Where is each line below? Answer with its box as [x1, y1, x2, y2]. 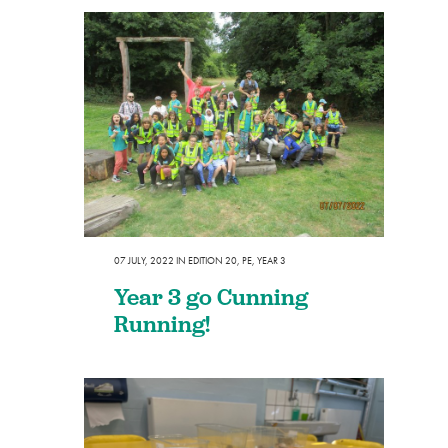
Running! [114, 308, 210, 338]
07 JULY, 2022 [114, 253, 174, 267]
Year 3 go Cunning [114, 281, 308, 311]
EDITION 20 [188, 253, 237, 267]
